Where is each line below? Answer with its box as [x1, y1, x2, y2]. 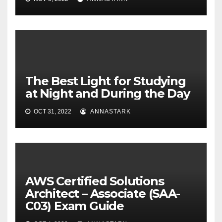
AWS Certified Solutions [25, 174, 164, 189]
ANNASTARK [89, 108, 131, 115]
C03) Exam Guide [25, 199, 124, 214]
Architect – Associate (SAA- [25, 186, 180, 201]
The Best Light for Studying [25, 74, 186, 89]
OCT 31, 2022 [32, 108, 71, 115]
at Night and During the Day [25, 86, 190, 101]
